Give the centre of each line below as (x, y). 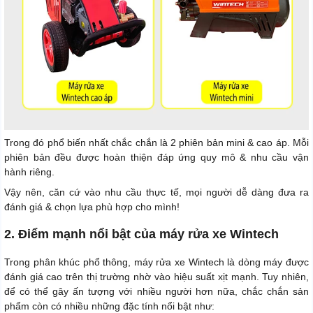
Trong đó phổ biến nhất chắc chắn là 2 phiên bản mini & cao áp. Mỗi (156, 142)
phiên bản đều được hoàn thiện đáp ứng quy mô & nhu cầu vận (156, 157)
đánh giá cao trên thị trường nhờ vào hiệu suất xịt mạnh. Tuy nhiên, (156, 276)
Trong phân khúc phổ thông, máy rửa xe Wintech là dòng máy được (156, 262)
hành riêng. (29, 172)
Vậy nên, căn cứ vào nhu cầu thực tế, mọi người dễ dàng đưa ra (156, 192)
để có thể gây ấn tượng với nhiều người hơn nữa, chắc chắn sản (156, 291)
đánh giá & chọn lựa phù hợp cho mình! (92, 206)
